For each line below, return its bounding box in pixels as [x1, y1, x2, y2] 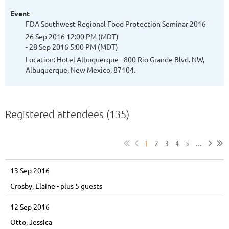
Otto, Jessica [10, 217, 52, 227]
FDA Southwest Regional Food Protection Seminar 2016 [26, 19, 206, 29]
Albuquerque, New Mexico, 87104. [26, 65, 135, 75]
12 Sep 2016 [10, 202, 50, 212]
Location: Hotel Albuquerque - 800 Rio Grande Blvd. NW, [26, 55, 204, 64]
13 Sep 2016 [10, 166, 50, 175]
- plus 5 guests [57, 181, 102, 191]
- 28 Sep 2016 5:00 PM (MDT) [26, 42, 118, 52]
